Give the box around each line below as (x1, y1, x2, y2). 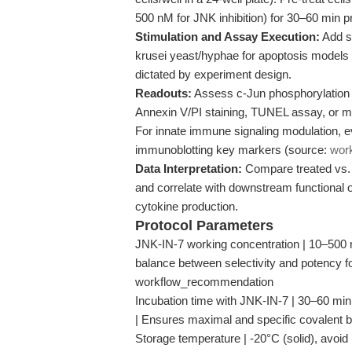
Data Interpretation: (135, 162, 242, 175)
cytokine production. (135, 200, 238, 213)
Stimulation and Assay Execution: (135, 30, 320, 43)
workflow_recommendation (135, 275, 273, 288)
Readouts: (135, 86, 192, 100)
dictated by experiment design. (135, 68, 291, 81)
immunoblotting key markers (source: (135, 143, 330, 156)
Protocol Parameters (135, 218, 273, 233)
